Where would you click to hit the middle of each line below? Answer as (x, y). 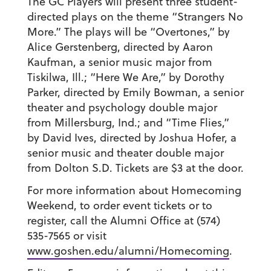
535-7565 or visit (67, 236)
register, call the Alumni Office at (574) (123, 221)
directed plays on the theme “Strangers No (135, 17)
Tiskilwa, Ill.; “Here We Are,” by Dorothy (126, 77)
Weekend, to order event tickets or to (119, 206)
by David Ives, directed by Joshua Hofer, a (132, 138)
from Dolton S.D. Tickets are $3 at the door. (135, 168)
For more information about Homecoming (134, 191)
